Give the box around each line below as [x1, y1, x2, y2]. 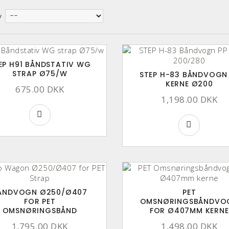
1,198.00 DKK [161, 93, 218, 105]
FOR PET [24, 196, 56, 207]
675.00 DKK [15, 83, 64, 95]
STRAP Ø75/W [12, 68, 67, 79]
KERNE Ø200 [165, 78, 213, 89]
